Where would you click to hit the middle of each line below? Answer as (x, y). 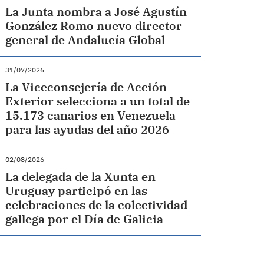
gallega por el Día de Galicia (85, 219)
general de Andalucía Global (85, 40)
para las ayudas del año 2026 (88, 130)
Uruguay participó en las (77, 191)
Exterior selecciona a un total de (98, 101)
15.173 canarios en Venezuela (91, 115)
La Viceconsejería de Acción (86, 87)
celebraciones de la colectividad (97, 205)
